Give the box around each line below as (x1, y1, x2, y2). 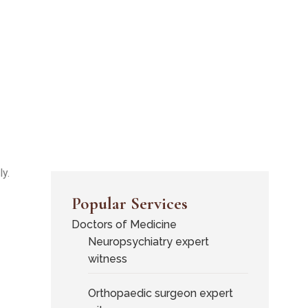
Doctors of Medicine (71, 217, 177, 231)
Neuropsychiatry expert (87, 234, 209, 248)
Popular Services (71, 192, 188, 214)
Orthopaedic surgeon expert (87, 286, 233, 300)
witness (87, 252, 127, 265)
